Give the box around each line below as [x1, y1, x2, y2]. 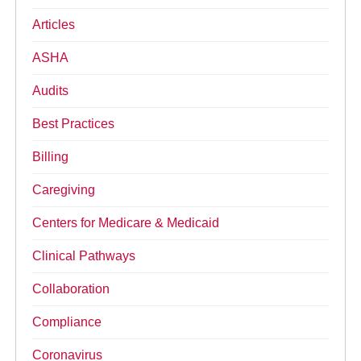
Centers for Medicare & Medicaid [32, 216, 220, 230]
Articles [32, 18, 76, 32]
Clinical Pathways [32, 249, 136, 263]
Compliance [32, 315, 102, 330]
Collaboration [32, 282, 110, 297]
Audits [32, 84, 69, 98]
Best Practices [32, 117, 115, 131]
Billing [32, 150, 69, 164]
